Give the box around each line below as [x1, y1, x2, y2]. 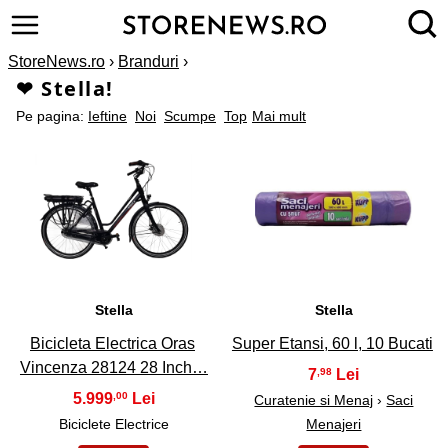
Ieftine [88, 108, 127, 124]
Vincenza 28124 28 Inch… [19, 358, 208, 376]
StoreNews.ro [8, 53, 105, 70]
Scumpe [164, 108, 216, 124]
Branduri [118, 53, 179, 70]
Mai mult [252, 108, 306, 124]
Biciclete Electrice [58, 415, 169, 432]
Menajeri [306, 415, 362, 432]
